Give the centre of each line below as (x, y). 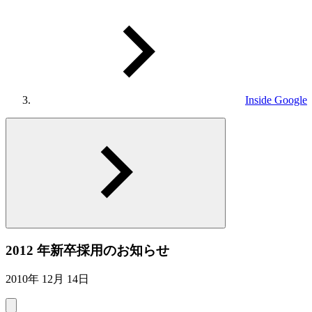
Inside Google (276, 100)
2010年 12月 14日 (47, 279)
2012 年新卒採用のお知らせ (87, 250)
